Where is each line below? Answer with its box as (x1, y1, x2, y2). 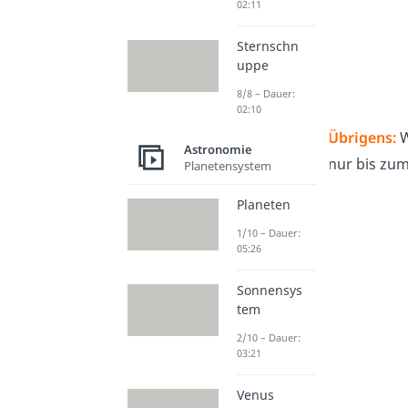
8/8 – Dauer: (236, 87, 295, 101)
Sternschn (236, 37, 299, 56)
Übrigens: (327, 127, 396, 148)
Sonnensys (236, 281, 302, 300)
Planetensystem (183, 157, 271, 174)
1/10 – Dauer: (236, 226, 301, 240)
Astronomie (183, 140, 252, 158)
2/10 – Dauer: (236, 331, 301, 345)
